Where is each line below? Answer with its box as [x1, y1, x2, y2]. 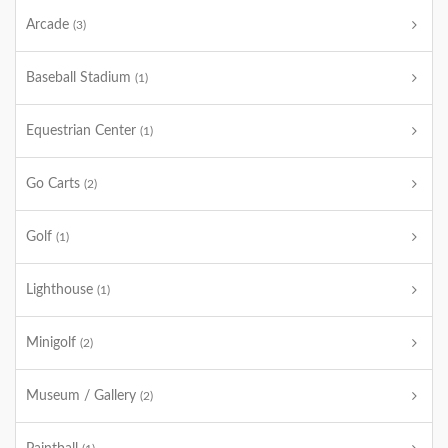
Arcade [26, 18, 73, 32]
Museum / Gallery [26, 389, 140, 403]
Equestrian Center [26, 124, 140, 138]
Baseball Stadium [26, 71, 135, 85]
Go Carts [26, 177, 84, 191]
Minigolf [26, 336, 80, 350]
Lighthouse [26, 283, 97, 297]
